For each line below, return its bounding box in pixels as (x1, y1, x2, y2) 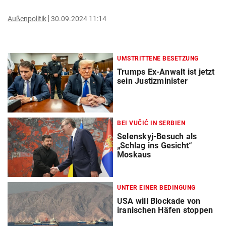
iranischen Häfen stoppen (117, 205, 213, 215)
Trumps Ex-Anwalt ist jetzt (117, 67, 215, 77)
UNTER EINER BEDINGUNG (117, 184, 196, 191)
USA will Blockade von (117, 196, 201, 206)
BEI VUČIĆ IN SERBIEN (117, 119, 185, 127)
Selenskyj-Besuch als (117, 131, 197, 141)
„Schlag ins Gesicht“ (117, 140, 193, 150)
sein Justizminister (117, 76, 188, 86)
